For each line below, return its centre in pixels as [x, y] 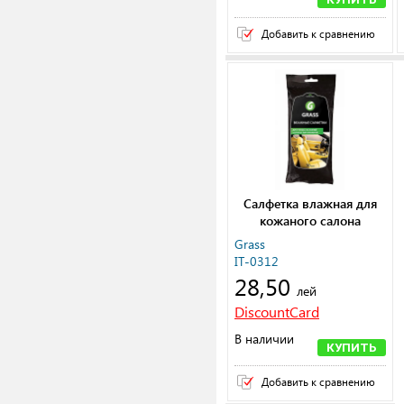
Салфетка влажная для [310, 204]
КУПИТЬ [351, 348]
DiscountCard [277, 312]
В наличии [264, 339]
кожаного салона [310, 221]
